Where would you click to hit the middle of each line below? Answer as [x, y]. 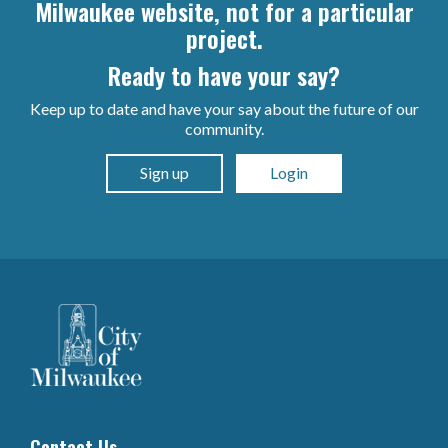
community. [224, 128]
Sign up [164, 173]
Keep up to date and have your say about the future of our [224, 108]
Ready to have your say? [224, 74]
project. [224, 37]
